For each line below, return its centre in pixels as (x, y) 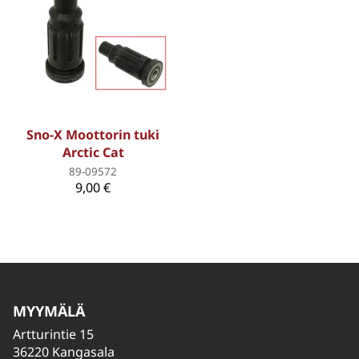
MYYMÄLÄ (49, 311)
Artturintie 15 (53, 335)
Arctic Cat (93, 152)
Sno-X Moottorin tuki (93, 134)
